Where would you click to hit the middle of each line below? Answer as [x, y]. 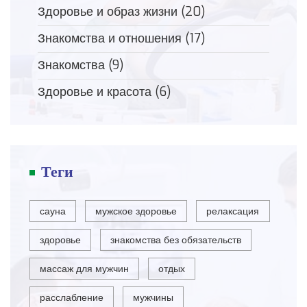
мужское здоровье [136, 212]
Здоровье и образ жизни [109, 12]
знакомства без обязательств [176, 241]
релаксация [233, 212]
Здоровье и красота [96, 92]
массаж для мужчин [85, 269]
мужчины [153, 298]
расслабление [72, 298]
